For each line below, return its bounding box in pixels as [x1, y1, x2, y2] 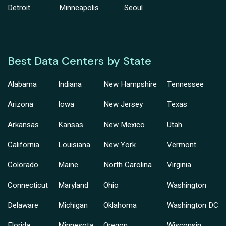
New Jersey [103, 99, 143, 110]
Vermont [167, 139, 196, 151]
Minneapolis [59, 2, 99, 14]
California [8, 139, 39, 151]
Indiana [58, 79, 82, 90]
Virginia [167, 159, 191, 171]
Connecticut [8, 180, 48, 191]
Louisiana [58, 139, 90, 151]
